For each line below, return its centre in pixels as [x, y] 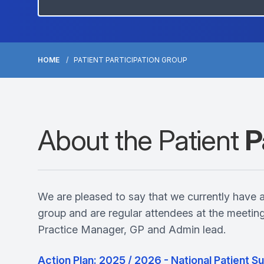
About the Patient [141, 140]
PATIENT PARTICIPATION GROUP [131, 60]
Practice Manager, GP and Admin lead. [132, 230]
